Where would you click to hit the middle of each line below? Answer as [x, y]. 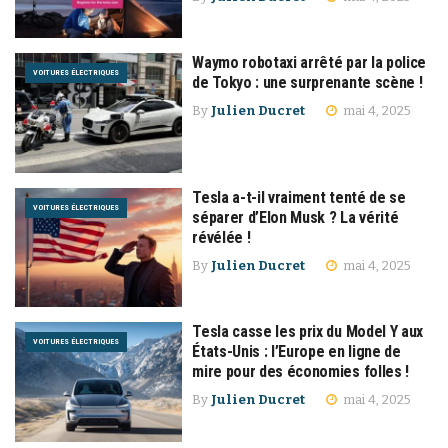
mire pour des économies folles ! [300, 372]
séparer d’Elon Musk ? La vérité [295, 217]
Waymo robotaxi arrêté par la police [309, 63]
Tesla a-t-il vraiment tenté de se [299, 197]
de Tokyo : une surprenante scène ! [307, 83]
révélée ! [221, 237]
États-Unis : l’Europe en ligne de [296, 352]
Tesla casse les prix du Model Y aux [307, 332]
